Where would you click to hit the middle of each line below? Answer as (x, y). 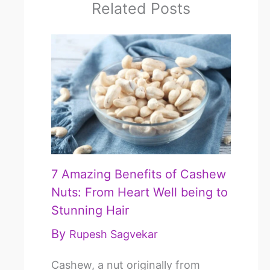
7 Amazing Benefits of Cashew (139, 174)
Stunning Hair (90, 210)
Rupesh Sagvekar (114, 234)
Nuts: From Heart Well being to (140, 192)
